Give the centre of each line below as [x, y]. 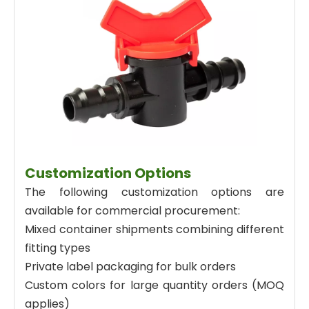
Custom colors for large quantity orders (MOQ [154, 285]
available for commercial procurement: [132, 210]
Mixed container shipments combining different [154, 229]
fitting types [58, 248]
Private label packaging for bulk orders [130, 266]
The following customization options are [154, 192]
